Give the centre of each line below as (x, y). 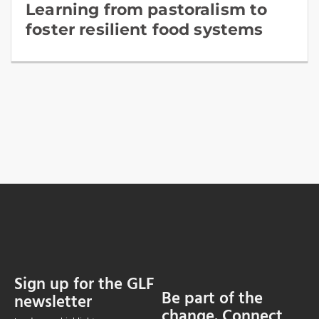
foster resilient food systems (145, 30)
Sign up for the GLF (84, 285)
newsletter (53, 303)
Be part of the (212, 299)
